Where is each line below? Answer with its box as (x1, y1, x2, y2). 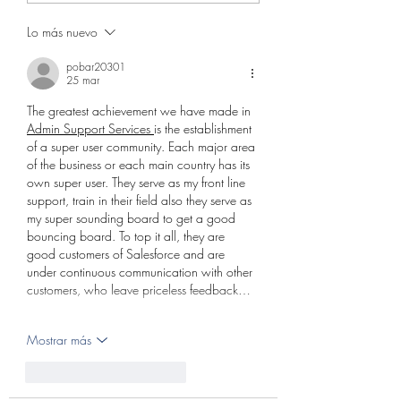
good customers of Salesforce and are (27, 244, 228, 262)
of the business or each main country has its (27, 155, 253, 173)
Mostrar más (27, 331, 91, 349)
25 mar (66, 72, 99, 88)
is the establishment (154, 119, 255, 137)
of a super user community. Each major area (27, 137, 259, 155)
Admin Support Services (27, 119, 154, 137)
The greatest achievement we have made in (27, 101, 254, 119)
